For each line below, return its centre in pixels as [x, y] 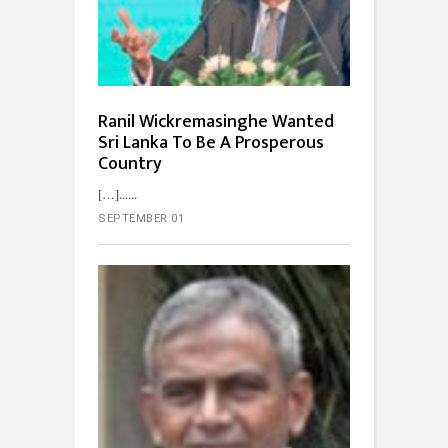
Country [130, 163]
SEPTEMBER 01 [141, 218]
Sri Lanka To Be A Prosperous [211, 142]
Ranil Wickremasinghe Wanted [216, 121]
